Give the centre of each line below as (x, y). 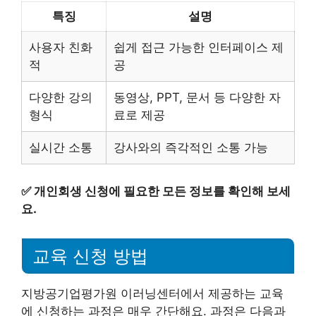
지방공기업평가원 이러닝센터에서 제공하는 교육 (152, 294)
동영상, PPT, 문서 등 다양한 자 (197, 97)
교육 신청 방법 (90, 256)
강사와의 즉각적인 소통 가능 (191, 147)
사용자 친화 (61, 47)
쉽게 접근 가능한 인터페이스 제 (199, 47)
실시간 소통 (61, 147)
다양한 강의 (61, 97)
